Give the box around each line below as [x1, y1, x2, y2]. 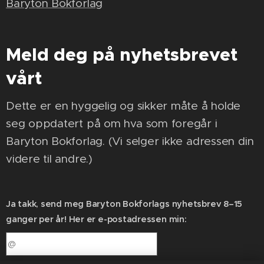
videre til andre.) [6, 152, 93, 166]
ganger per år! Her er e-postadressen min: [6, 214, 187, 225]
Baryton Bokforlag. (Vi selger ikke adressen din [6, 134, 254, 148]
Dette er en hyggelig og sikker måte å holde [6, 99, 241, 113]
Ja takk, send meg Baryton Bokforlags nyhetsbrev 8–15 [6, 199, 243, 209]
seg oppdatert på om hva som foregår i [6, 117, 217, 130]
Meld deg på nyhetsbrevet [6, 44, 237, 66]
